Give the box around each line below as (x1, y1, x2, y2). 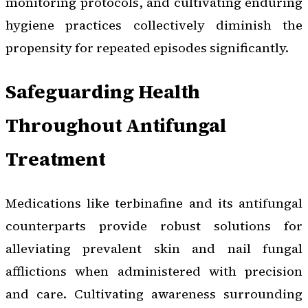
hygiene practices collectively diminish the (5, 16, 302, 34)
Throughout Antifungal (5, 112, 226, 139)
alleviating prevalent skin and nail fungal (5, 240, 302, 258)
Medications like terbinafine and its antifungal (5, 195, 302, 212)
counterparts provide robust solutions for (5, 217, 302, 235)
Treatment (5, 146, 105, 173)
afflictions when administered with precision (5, 263, 302, 280)
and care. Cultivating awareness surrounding (5, 285, 302, 303)
